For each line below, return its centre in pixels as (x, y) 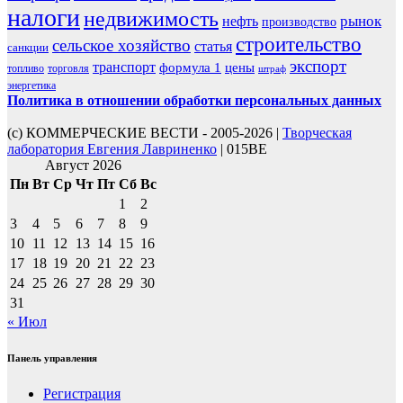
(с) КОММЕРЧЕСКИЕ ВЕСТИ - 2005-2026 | (145, 132)
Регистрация (82, 393)
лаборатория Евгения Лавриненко (112, 148)
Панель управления (52, 358)
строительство (299, 44)
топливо (26, 68)
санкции (28, 47)
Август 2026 (83, 165)
